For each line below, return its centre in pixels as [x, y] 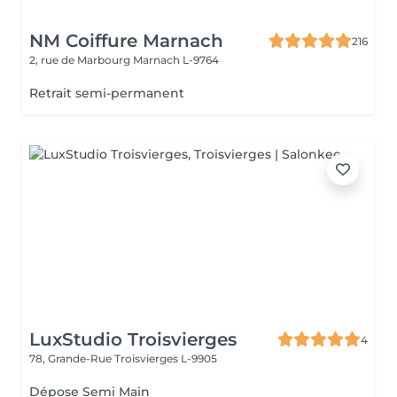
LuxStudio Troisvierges [133, 339]
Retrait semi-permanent [107, 93]
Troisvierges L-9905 [166, 358]
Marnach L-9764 [176, 60]
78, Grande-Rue [72, 358]
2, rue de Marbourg [81, 60]
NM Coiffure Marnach [126, 41]
